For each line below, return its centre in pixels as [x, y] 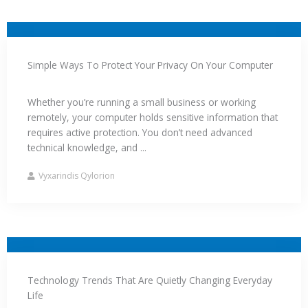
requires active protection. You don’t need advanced [140, 132]
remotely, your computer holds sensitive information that [153, 117]
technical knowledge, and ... [87, 147]
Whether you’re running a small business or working [142, 102]
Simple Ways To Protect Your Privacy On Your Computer [150, 65]
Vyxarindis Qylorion [77, 175]
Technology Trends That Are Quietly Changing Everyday [150, 280]
